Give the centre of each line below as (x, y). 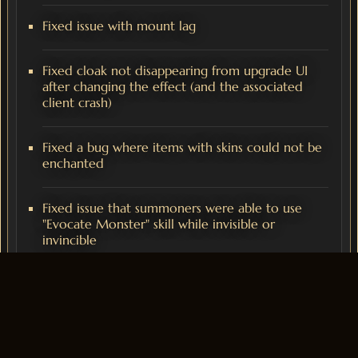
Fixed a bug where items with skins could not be (182, 147)
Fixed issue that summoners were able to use (172, 208)
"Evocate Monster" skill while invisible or (159, 224)
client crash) (77, 103)
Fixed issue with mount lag (119, 26)
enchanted (73, 163)
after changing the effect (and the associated (173, 87)
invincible (70, 240)
